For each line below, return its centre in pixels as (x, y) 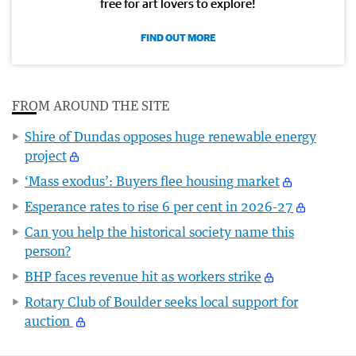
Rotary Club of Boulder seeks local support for (161, 302)
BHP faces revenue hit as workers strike (143, 276)
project (46, 155)
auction (49, 321)
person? (48, 251)
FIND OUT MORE (178, 37)
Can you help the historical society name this (159, 232)
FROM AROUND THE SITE (91, 105)
